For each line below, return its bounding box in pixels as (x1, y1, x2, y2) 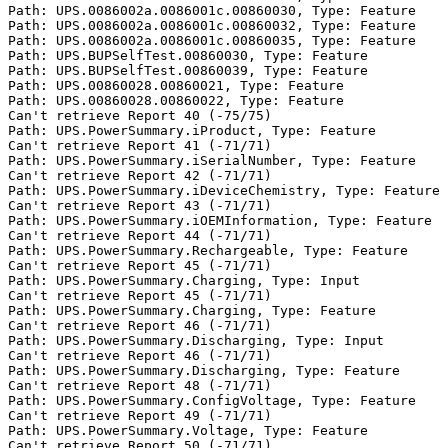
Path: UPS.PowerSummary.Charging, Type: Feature (8, 303, 376, 319)
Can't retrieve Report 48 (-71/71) (8, 378, 272, 394)
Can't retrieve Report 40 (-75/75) (8, 108, 272, 124)
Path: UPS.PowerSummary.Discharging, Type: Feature (8, 363, 400, 379)
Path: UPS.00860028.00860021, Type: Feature (8, 78, 344, 94)
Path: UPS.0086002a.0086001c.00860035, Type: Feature (8, 33, 416, 49)
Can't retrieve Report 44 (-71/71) (8, 228, 272, 244)
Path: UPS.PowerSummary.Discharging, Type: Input (8, 333, 384, 349)
